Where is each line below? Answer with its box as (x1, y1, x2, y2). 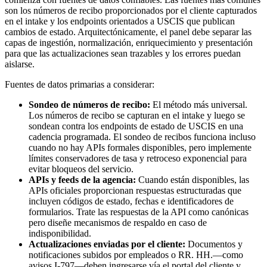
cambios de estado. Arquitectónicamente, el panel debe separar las (5, 27, 252, 38)
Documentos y (185, 239, 243, 250)
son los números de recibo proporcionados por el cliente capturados (5, 5, 257, 16)
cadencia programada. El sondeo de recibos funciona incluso (29, 132, 256, 142)
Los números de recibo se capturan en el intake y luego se (29, 110, 245, 121)
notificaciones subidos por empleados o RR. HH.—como (29, 250, 243, 260)
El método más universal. (150, 100, 247, 110)
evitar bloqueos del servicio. (29, 164, 133, 175)
